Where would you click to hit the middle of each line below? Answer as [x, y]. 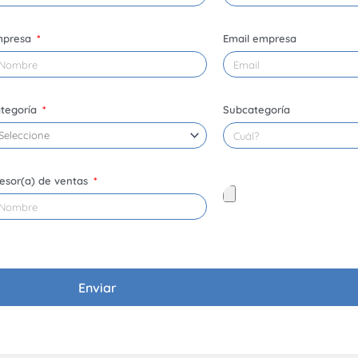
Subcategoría [256, 109]
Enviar [97, 287]
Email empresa [259, 38]
